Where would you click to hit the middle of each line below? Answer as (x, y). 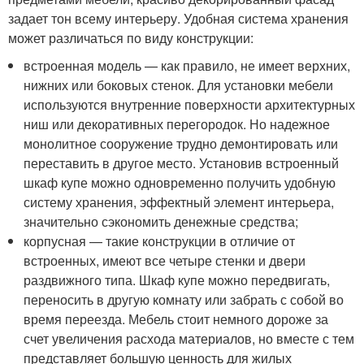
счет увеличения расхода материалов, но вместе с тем (189, 338)
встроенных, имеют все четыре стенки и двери (165, 260)
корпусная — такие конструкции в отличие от (160, 240)
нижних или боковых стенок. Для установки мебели (179, 84)
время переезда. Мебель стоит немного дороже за (176, 318)
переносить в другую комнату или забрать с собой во (184, 299)
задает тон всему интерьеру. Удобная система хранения (178, 18)
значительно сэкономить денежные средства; (161, 221)
